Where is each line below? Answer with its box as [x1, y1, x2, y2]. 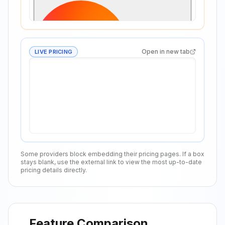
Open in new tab [142, 48, 190, 55]
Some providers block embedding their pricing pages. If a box [21, 150, 204, 158]
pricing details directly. [21, 166, 87, 174]
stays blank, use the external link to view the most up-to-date [21, 158, 202, 166]
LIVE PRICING [35, 48, 73, 55]
